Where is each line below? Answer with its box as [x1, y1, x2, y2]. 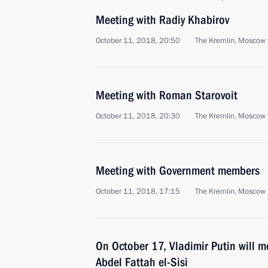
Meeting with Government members [96, 163, 260, 178]
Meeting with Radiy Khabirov [96, 13, 229, 27]
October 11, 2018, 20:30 [96, 111, 180, 121]
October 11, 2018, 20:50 [96, 35, 180, 46]
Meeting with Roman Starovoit [96, 88, 237, 102]
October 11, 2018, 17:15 [96, 186, 180, 197]
